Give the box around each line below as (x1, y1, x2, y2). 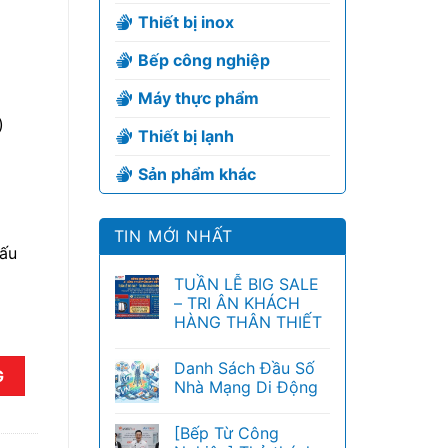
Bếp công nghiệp (137, 50, 270, 70)
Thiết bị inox (137, 12, 234, 32)
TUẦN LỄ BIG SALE (173, 274, 319, 294)
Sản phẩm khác (137, 164, 256, 184)
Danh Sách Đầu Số (173, 358, 315, 378)
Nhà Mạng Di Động (173, 377, 318, 397)
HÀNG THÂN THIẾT (173, 312, 322, 332)
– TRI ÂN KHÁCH (173, 293, 300, 313)
